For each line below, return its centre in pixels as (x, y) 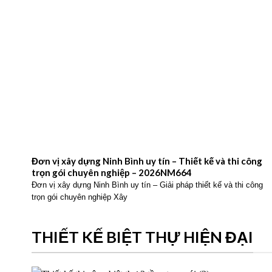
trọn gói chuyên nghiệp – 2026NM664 (111, 226)
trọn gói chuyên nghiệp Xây (79, 250)
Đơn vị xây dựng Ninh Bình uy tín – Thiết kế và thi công (147, 214)
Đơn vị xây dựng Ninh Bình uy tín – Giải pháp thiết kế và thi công (147, 238)
